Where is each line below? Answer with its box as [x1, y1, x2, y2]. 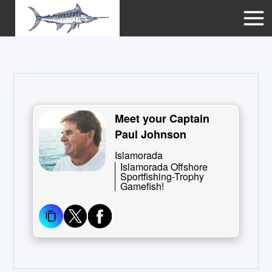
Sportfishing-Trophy [120, 169, 205, 183]
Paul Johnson [115, 126, 187, 142]
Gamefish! [120, 179, 165, 193]
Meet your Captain [115, 110, 210, 126]
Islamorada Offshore [120, 160, 208, 174]
